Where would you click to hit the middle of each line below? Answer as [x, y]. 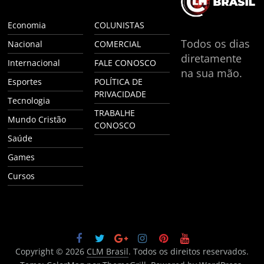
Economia [27, 25]
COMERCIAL [118, 44]
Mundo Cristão [37, 119]
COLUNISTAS [120, 25]
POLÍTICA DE [119, 81]
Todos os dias [215, 43]
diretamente [211, 58]
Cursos [22, 176]
